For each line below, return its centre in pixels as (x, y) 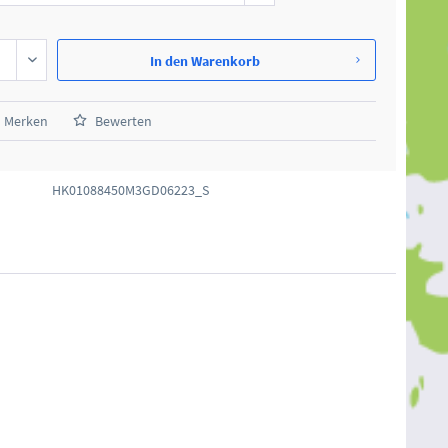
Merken (26, 120)
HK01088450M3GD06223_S (131, 189)
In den (168, 61)
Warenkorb (225, 61)
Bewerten (122, 120)
